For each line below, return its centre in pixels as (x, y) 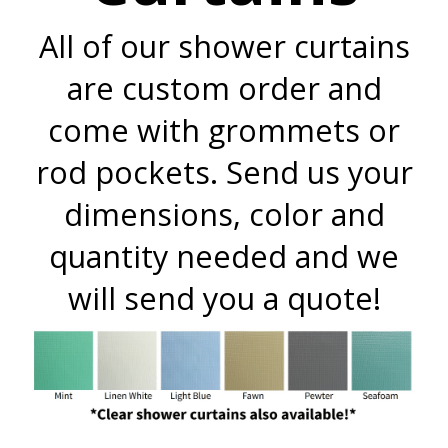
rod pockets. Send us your (224, 171)
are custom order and (224, 87)
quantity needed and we (224, 255)
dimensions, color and (224, 213)
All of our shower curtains (224, 45)
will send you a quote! (224, 297)
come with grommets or (224, 129)
